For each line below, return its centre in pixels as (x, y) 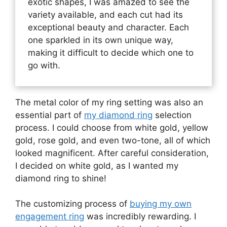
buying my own (161, 204)
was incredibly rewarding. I (140, 217)
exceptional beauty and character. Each (108, 28)
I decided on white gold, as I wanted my (97, 165)
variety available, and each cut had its (105, 15)
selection (172, 115)
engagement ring (50, 217)
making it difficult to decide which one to (111, 53)
